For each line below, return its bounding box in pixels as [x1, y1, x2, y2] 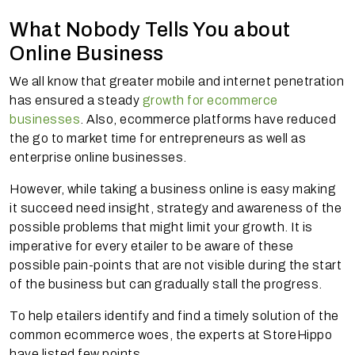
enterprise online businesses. [10, 151, 187, 165]
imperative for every [10, 239, 131, 254]
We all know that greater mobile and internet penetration [10, 74, 344, 89]
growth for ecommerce [142, 94, 278, 108]
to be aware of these [168, 239, 294, 254]
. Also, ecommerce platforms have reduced [80, 113, 336, 127]
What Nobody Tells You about [10, 19, 291, 41]
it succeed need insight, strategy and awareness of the [10, 201, 342, 216]
